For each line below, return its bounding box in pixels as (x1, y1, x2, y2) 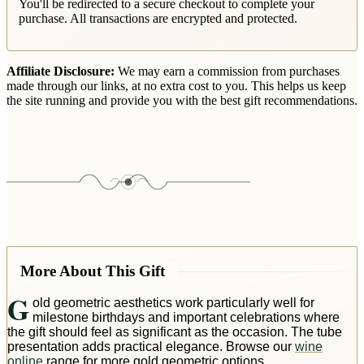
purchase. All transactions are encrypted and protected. (19, 11, 297, 26)
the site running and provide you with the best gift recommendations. (6, 93, 357, 108)
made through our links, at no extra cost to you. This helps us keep (6, 79, 346, 93)
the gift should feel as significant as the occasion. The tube (7, 324, 342, 339)
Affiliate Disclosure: (6, 64, 115, 79)
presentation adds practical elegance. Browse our (7, 339, 295, 353)
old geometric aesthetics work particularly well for (32, 295, 314, 310)
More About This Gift (20, 262, 165, 279)
